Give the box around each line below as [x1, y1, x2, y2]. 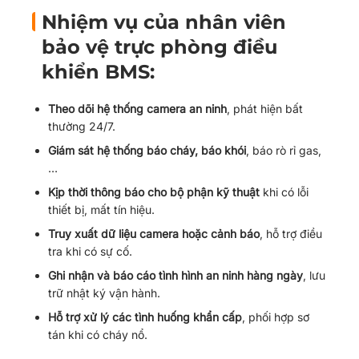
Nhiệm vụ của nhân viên [42, 10, 286, 34]
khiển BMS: [42, 60, 155, 83]
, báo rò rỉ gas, [246, 143, 321, 157]
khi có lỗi [260, 185, 309, 199]
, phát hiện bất [227, 102, 303, 115]
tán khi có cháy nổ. [48, 328, 147, 341]
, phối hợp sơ [242, 310, 309, 324]
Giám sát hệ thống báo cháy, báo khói [48, 143, 246, 157]
